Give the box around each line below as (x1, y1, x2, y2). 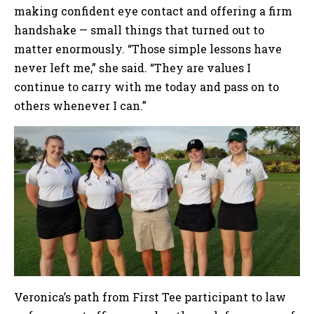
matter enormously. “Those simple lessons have (14, 41, 282, 56)
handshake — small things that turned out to (14, 22, 264, 37)
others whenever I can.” (14, 97, 146, 113)
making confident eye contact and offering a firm (14, 3, 292, 18)
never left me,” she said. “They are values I (14, 60, 251, 75)
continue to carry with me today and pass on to (14, 78, 279, 94)
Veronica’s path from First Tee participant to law (14, 289, 286, 305)
